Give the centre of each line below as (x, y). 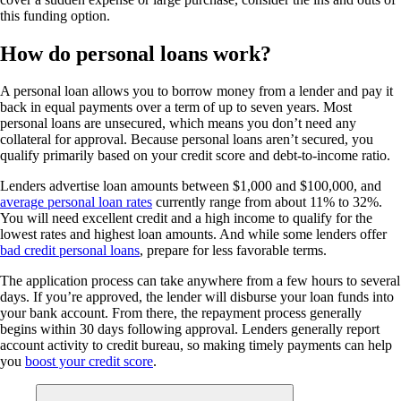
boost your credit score (89, 362)
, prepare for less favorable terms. (233, 251)
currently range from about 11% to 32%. (267, 202)
